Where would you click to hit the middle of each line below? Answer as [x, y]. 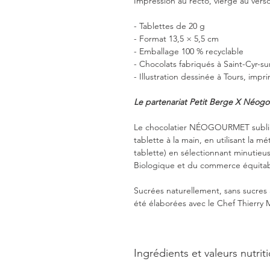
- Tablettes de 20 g [169, 26]
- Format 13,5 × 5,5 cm [176, 39]
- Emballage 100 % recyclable [189, 51]
